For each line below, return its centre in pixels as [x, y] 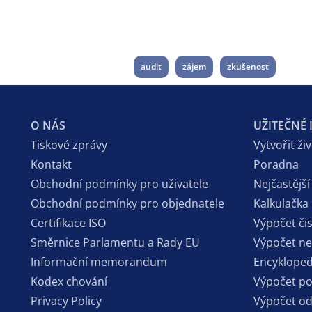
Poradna [276, 164]
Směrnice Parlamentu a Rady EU [115, 242]
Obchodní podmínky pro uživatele [119, 184]
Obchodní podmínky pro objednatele [127, 203]
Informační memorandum [99, 262]
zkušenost [248, 66]
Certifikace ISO [68, 223]
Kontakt [51, 164]
